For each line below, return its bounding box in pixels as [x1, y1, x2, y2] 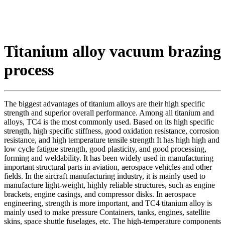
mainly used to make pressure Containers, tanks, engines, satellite [4, 207, 210, 216]
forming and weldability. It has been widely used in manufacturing [4, 153, 213, 162]
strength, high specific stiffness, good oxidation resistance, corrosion [4, 126, 219, 135]
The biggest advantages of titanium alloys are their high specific [4, 99, 205, 108]
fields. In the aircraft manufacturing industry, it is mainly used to [4, 171, 205, 180]
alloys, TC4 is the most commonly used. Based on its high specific [4, 117, 214, 126]
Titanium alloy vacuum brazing [4, 42, 221, 61]
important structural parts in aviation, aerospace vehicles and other [4, 162, 212, 171]
